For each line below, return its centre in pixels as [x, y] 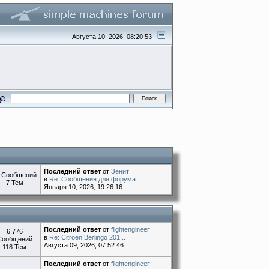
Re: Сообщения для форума [93, 179]
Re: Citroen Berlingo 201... [88, 237]
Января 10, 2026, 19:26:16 [83, 187]
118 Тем [14, 246]
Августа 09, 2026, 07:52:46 [84, 245]
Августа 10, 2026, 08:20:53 [113, 36]
